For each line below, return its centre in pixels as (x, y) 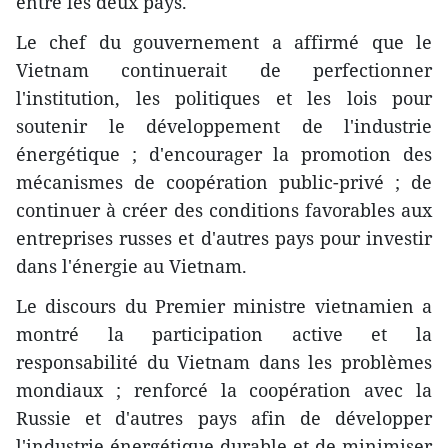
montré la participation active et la (224, 333)
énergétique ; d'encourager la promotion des (224, 153)
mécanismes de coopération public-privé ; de (224, 181)
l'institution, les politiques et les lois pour (224, 97)
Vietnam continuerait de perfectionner (224, 69)
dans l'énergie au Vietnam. (131, 265)
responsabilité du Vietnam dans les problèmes (224, 361)
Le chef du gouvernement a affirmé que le (224, 41)
